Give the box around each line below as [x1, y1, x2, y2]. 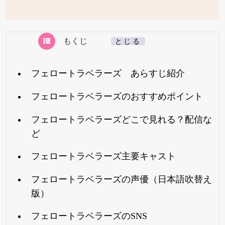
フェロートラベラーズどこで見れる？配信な [31, 114, 212, 125]
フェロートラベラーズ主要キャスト [31, 151, 176, 162]
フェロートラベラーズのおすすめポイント [31, 91, 203, 102]
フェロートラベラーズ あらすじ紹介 [31, 68, 185, 79]
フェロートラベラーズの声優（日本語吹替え [31, 174, 212, 184]
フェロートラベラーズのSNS [31, 211, 147, 221]
